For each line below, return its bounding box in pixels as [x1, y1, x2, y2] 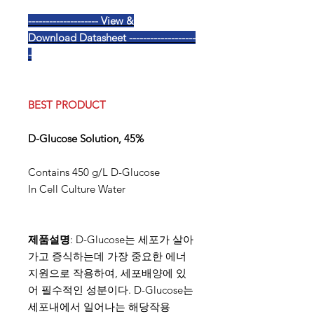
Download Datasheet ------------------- [28, 31, 196, 44]
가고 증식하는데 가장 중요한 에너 [28, 250, 186, 263]
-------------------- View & [28, 14, 134, 27]
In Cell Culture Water [28, 182, 128, 196]
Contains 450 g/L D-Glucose [28, 165, 160, 179]
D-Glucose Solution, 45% [28, 132, 146, 145]
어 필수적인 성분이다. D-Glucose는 [28, 283, 193, 296]
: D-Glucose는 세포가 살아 [70, 233, 193, 246]
